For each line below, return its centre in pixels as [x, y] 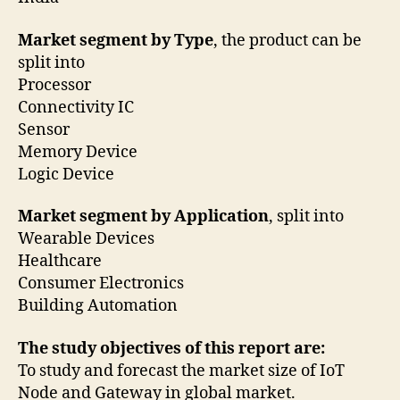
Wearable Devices [88, 239]
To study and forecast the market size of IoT [181, 371]
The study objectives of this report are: [173, 348]
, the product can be [287, 40]
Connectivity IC [78, 107]
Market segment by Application [143, 217]
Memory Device [79, 152]
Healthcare [62, 262]
